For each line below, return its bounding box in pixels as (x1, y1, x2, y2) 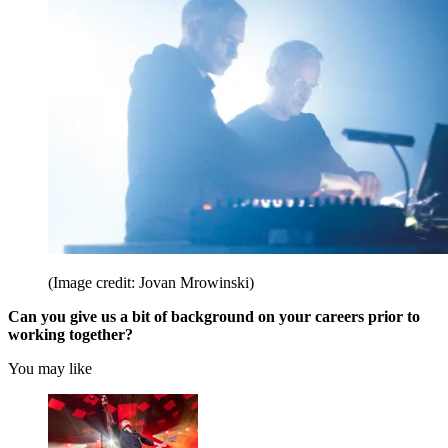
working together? (8, 326, 133, 344)
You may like (8, 360, 92, 378)
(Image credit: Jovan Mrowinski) (48, 274, 254, 292)
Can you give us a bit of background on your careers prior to (8, 308, 420, 326)
